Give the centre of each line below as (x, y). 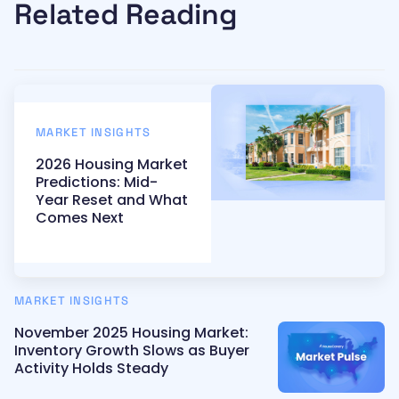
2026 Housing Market (112, 164)
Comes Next (80, 217)
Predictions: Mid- (97, 182)
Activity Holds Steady (91, 368)
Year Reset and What (112, 199)
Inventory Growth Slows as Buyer (132, 350)
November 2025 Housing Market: (131, 332)
